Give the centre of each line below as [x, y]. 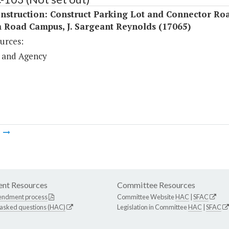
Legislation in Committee [153, 207]
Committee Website [146, 197]
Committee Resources [156, 185]
